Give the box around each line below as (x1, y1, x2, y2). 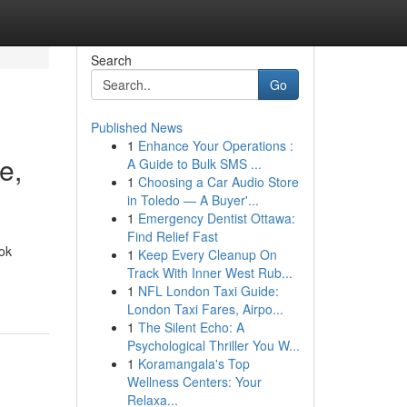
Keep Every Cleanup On (137, 245, 277, 263)
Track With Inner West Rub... (126, 263, 293, 282)
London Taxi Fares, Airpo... (126, 300, 283, 318)
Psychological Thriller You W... (126, 336, 300, 354)
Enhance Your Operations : (137, 136, 293, 154)
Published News (90, 118, 183, 136)
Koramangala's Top (137, 354, 250, 372)
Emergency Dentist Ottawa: (137, 209, 295, 227)
